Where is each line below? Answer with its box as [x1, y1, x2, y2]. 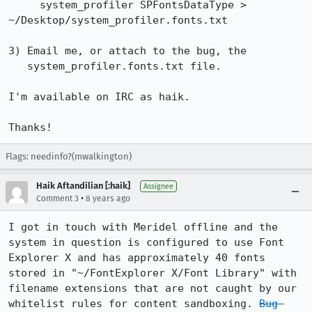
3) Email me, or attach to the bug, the [8, 45, 247, 57]
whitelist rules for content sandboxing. [8, 297, 259, 310]
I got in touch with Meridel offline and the [8, 221, 278, 233]
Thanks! [8, 121, 52, 134]
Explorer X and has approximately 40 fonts [8, 251, 265, 264]
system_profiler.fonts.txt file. [8, 60, 27, 72]
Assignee [143, 182, 173, 191]
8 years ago [86, 194, 130, 203]
